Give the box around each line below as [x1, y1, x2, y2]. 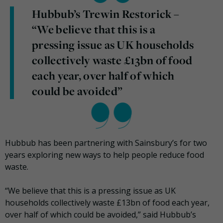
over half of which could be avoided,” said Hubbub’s [5, 209, 196, 220]
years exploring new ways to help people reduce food [5, 149, 204, 160]
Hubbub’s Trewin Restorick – [32, 6, 180, 21]
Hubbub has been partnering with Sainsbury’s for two [5, 137, 207, 148]
